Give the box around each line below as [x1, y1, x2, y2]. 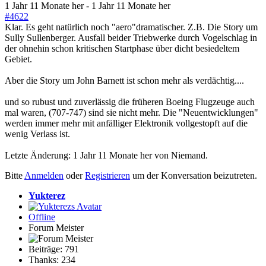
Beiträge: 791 [28, 244, 79, 255]
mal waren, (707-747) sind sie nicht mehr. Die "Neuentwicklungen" [5, 107, 258, 118]
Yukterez [28, 191, 65, 201]
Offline [28, 212, 55, 223]
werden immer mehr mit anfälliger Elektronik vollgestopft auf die [5, 118, 248, 129]
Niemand [171, 150, 205, 161]
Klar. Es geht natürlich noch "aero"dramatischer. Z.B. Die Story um [5, 22, 258, 33]
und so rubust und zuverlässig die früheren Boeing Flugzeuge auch [5, 97, 255, 107]
